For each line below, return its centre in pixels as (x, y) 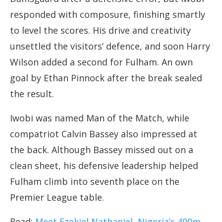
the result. (32, 94)
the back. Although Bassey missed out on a (102, 150)
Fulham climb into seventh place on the (95, 182)
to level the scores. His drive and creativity (100, 30)
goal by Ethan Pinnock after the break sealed (106, 78)
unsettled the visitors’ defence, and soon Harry (110, 46)
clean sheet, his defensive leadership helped (104, 166)
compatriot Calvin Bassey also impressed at (104, 134)
